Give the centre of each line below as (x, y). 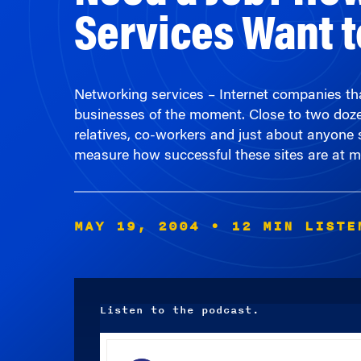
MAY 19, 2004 (137, 172)
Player (114, 306)
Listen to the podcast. (179, 255)
